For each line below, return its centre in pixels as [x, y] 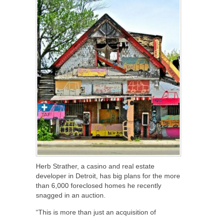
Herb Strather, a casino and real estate [95, 166]
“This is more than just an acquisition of [96, 212]
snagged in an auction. [71, 195]
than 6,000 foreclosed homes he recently [99, 186]
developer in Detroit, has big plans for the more [108, 176]
